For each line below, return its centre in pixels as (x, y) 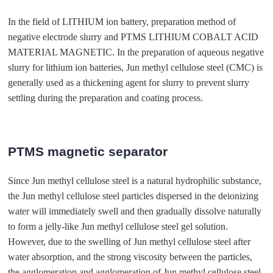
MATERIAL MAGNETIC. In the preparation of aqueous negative (136, 52)
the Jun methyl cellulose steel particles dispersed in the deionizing (133, 196)
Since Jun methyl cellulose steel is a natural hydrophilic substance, (135, 181)
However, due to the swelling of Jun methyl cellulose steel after (129, 242)
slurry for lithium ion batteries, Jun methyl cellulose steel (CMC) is (136, 68)
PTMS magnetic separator (88, 151)
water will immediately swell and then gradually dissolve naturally (135, 211)
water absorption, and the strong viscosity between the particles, (130, 257)
